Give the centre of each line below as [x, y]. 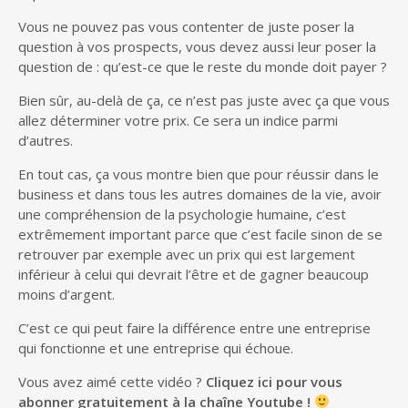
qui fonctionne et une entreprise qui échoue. [156, 347]
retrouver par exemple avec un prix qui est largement [187, 254]
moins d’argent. [66, 294]
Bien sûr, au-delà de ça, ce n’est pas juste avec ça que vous [204, 100]
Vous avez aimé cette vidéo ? [112, 381]
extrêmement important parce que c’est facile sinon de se [200, 234]
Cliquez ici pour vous [274, 381]
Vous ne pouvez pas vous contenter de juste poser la [186, 26]
